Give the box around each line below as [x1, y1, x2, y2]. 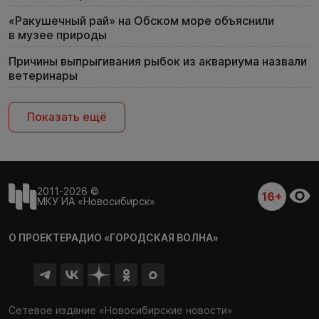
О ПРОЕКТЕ [9, 231, 66, 244]
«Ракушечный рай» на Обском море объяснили [9, 14, 274, 28]
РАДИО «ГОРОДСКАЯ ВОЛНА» [66, 231, 219, 244]
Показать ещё [27, 110, 107, 124]
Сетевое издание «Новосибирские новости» [9, 304, 233, 316]
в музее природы [9, 28, 107, 42]
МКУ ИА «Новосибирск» [37, 195, 155, 207]
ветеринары [9, 68, 78, 83]
